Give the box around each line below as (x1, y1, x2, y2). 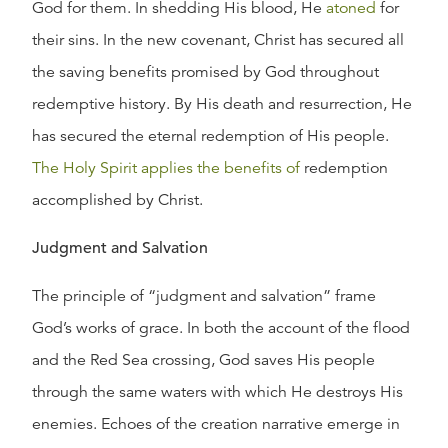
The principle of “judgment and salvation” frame (32, 286, 376, 306)
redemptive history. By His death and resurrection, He (32, 94, 412, 114)
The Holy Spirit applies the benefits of (32, 158, 300, 178)
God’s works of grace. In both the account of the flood (32, 318, 410, 338)
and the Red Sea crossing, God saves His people (32, 350, 375, 370)
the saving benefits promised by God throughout (32, 62, 379, 82)
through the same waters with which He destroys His (32, 382, 403, 402)
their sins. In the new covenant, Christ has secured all (32, 30, 404, 50)
